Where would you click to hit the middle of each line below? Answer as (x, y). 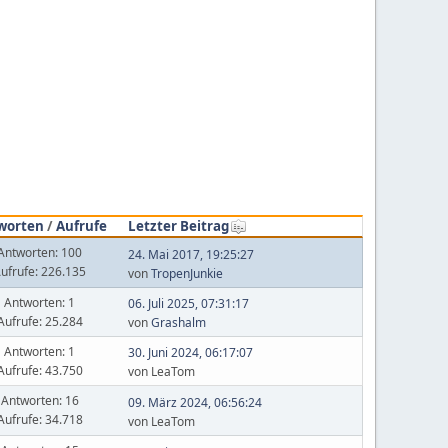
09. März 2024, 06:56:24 (194, 402)
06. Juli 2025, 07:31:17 (188, 303)
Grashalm (178, 322)
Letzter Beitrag (178, 225)
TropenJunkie (186, 273)
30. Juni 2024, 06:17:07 (190, 352)
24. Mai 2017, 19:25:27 (190, 254)
